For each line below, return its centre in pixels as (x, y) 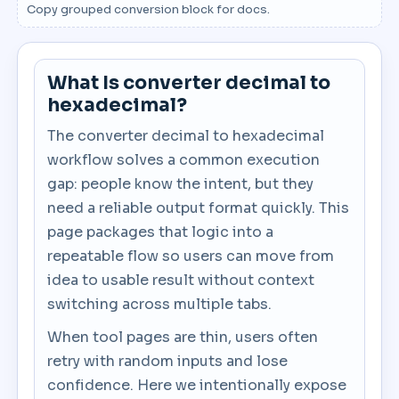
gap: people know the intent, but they (181, 184)
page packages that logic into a (161, 232)
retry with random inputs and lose (168, 361)
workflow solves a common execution (184, 160)
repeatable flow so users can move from (191, 256)
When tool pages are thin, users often (183, 337)
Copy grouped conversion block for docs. (149, 9)
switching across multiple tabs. (160, 304)
